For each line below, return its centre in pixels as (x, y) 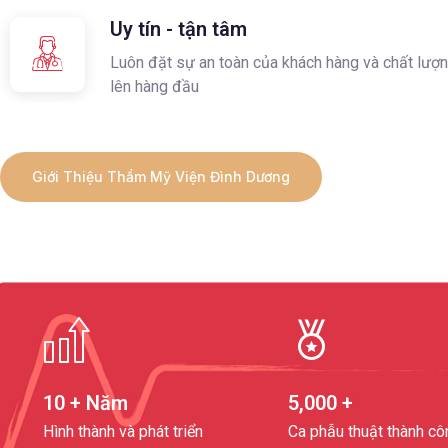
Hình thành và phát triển (123, 432)
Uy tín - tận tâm (178, 29)
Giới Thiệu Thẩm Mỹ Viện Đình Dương (161, 177)
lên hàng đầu (154, 87)
